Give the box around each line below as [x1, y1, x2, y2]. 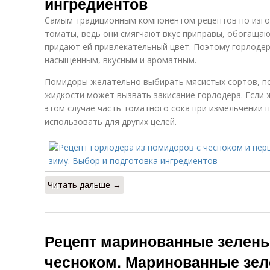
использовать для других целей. [45, 116, 177, 127]
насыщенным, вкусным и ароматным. [45, 54, 196, 66]
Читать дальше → [48, 179, 121, 190]
